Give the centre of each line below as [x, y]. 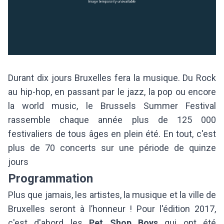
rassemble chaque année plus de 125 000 [112, 119]
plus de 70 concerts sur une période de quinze [112, 147]
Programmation [50, 178]
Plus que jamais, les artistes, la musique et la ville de [112, 194]
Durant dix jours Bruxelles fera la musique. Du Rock [112, 77]
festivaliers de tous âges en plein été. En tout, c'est [112, 133]
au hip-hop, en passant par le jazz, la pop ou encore [112, 91]
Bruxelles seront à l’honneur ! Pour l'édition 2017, [112, 208]
